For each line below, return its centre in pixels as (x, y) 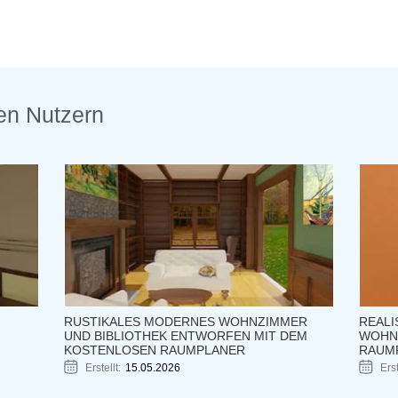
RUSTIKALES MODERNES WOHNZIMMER (186, 321)
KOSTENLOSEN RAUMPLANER (155, 350)
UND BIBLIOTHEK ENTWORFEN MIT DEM (186, 335)
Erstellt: (103, 367)
